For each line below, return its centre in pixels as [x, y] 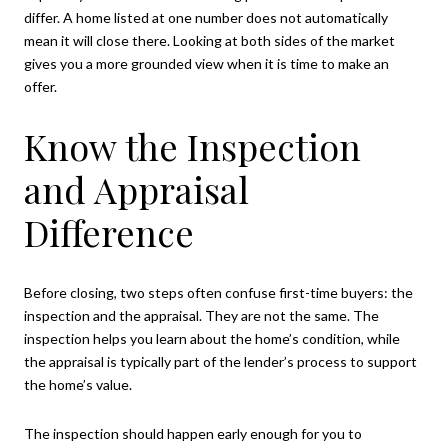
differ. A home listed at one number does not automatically [206, 18]
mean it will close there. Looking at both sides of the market [209, 41]
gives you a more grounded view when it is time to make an [206, 64]
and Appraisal [136, 188]
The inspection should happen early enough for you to [193, 434]
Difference [109, 231]
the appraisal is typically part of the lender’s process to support [220, 361]
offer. [40, 87]
